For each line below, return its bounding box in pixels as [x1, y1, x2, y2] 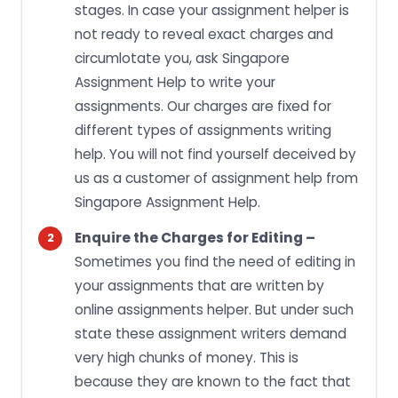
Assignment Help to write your [75, 72, 275, 92]
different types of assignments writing [75, 120, 331, 139]
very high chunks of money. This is [75, 347, 298, 367]
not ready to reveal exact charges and [75, 24, 333, 44]
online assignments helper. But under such [75, 299, 354, 319]
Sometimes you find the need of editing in [75, 251, 355, 271]
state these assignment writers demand [75, 323, 346, 343]
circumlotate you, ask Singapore [75, 48, 290, 68]
